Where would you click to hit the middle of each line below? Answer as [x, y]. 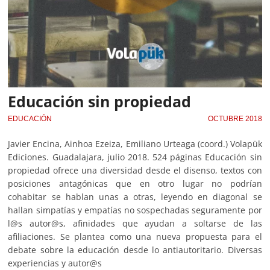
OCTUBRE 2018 [235, 118]
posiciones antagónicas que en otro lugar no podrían [135, 183]
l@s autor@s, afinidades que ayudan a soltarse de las [135, 223]
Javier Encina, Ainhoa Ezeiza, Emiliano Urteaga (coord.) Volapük [135, 143]
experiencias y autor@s [55, 263]
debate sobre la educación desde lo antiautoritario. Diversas [135, 250]
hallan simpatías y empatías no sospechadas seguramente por [135, 210]
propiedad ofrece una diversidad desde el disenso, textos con [135, 170]
